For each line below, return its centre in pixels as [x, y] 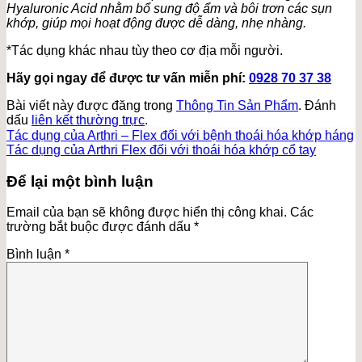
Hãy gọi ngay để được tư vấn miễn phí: [128, 78]
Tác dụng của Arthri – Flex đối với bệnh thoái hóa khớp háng [180, 135]
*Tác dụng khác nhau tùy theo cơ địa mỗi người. [145, 50]
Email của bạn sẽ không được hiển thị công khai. [147, 213]
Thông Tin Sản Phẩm [237, 105]
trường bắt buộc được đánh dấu [100, 227]
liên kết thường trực [88, 120]
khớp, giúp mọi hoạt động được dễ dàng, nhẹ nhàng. [156, 23]
